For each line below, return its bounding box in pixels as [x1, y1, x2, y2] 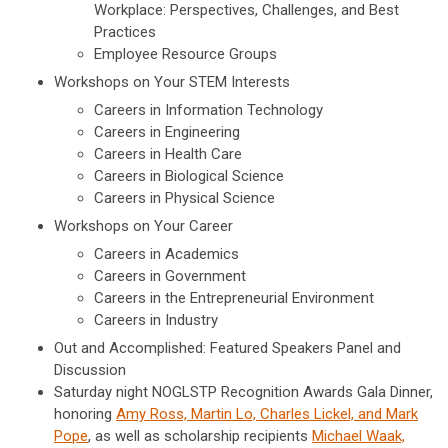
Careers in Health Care [94, 145, 242, 164]
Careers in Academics [94, 245, 239, 264]
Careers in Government [94, 267, 246, 286]
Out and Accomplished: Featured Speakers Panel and [54, 339, 401, 358]
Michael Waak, [312, 427, 405, 446]
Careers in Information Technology [94, 101, 323, 120]
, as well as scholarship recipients [88, 427, 312, 446]
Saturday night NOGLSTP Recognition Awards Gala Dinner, [54, 383, 433, 402]
